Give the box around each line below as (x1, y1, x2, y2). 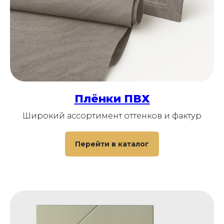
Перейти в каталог (75, 139, 149, 148)
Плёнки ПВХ (74, 92, 150, 106)
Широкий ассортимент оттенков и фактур (22, 111, 201, 121)
